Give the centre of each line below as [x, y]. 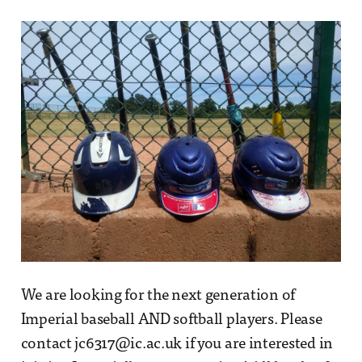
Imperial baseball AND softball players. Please [171, 320]
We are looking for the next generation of [158, 296]
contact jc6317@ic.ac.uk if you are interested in [177, 344]
